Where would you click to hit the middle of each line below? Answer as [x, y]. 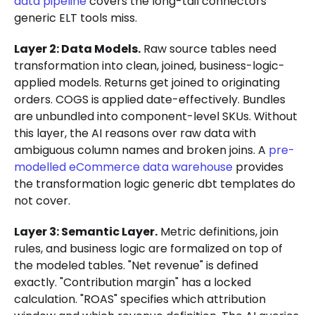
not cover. [42, 201]
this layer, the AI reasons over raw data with [135, 134]
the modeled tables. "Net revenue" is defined [136, 266]
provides [258, 167]
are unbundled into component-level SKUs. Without [156, 117]
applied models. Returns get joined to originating [147, 83]
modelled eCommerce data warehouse [123, 167]
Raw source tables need [208, 49]
